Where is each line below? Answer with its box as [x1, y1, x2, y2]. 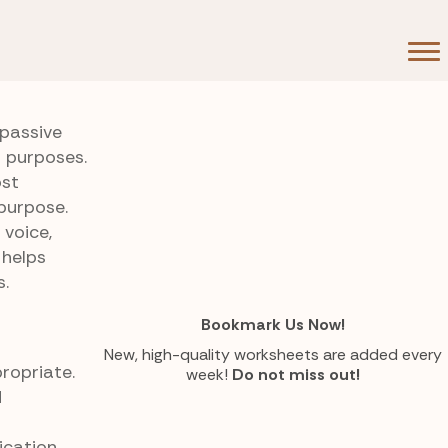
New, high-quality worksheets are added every [104, 344, 442, 366]
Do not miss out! [232, 364, 360, 386]
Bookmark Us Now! [201, 314, 345, 335]
